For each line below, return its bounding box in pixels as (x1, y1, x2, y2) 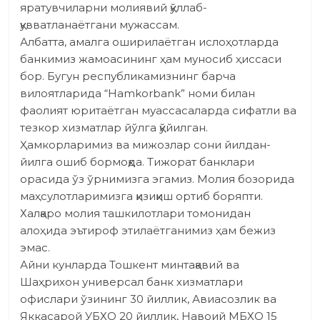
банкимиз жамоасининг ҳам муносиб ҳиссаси (20, 52, 282, 66)
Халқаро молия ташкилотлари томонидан (20, 206, 251, 221)
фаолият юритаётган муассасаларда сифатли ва (20, 104, 297, 118)
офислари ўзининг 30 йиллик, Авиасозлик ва (20, 292, 277, 306)
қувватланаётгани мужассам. (20, 18, 180, 32)
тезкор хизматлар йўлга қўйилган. (20, 121, 209, 135)
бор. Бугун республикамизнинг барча (20, 69, 236, 84)
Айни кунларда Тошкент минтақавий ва (20, 258, 240, 272)
